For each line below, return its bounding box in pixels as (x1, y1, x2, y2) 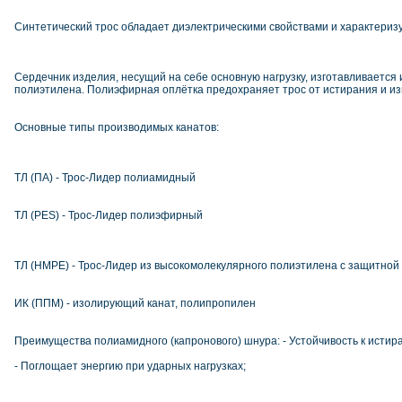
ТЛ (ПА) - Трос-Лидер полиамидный (14, 171, 196, 184)
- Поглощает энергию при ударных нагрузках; (14, 360, 246, 372)
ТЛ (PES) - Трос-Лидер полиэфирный (14, 209, 203, 222)
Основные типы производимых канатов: (14, 121, 219, 134)
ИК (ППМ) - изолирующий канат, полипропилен (14, 297, 256, 310)
